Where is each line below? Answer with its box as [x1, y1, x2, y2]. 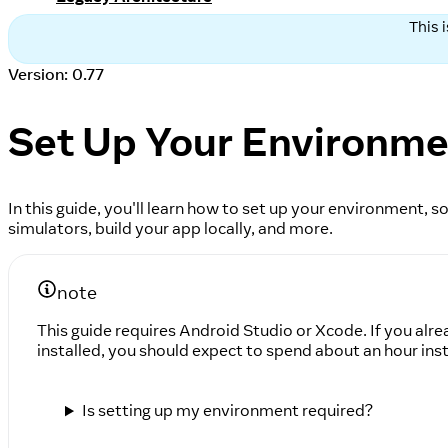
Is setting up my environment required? [81, 400, 373, 421]
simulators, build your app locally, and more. [8, 218, 333, 239]
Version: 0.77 [8, 64, 104, 84]
